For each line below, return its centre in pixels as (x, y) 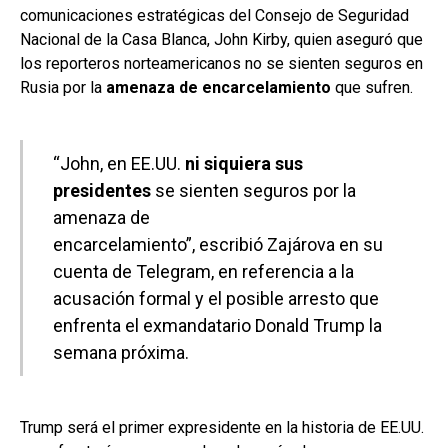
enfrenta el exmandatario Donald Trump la (217, 325)
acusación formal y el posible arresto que (216, 298)
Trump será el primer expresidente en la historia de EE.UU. (222, 427)
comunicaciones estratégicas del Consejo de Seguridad (214, 15)
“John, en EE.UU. (119, 163)
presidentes (102, 190)
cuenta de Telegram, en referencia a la (203, 271)
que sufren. (372, 87)
